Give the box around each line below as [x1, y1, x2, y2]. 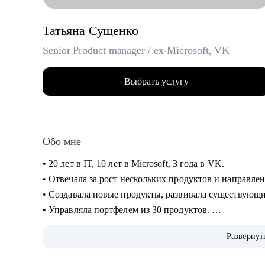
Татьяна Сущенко [43, 23, 138, 38]
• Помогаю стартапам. [43, 220, 135, 230]
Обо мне [43, 135, 81, 147]
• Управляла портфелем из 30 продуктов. [43, 205, 212, 215]
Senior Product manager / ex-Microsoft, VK [43, 44, 230, 56]
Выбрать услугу [124, 76, 189, 86]
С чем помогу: [43, 251, 104, 261]
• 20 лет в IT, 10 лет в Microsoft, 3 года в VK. [43, 159, 227, 169]
